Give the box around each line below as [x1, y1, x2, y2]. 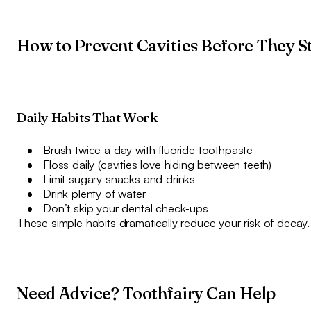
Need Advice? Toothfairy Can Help [16, 283, 276, 304]
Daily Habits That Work [16, 109, 158, 126]
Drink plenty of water [43, 186, 146, 201]
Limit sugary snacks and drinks [43, 171, 196, 187]
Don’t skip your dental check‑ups [43, 201, 208, 216]
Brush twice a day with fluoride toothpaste [43, 142, 253, 158]
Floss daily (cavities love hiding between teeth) [43, 157, 272, 172]
